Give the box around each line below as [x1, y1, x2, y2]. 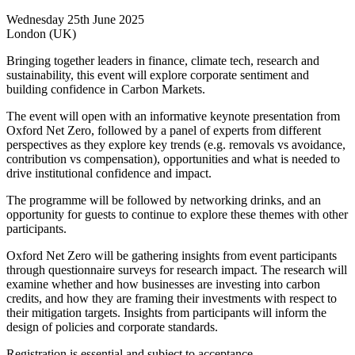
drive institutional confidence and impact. [6, 166, 212, 180]
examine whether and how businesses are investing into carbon [6, 277, 320, 291]
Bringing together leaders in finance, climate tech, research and [6, 54, 319, 67]
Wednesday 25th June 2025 [6, 13, 144, 26]
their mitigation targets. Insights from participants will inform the [6, 306, 326, 319]
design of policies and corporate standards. [6, 320, 218, 334]
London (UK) [6, 27, 76, 40]
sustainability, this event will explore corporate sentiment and [6, 68, 309, 82]
